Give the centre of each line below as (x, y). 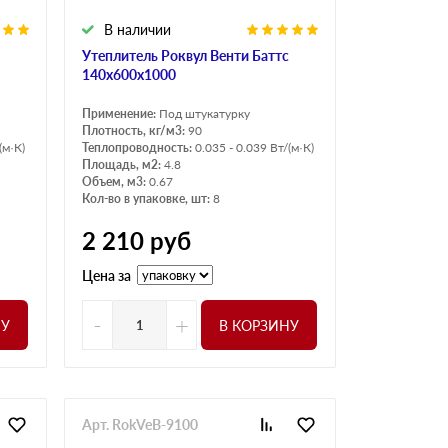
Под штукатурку (204, 114)
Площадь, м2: (123, 165)
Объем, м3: (115, 182)
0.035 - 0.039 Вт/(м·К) (254, 148)
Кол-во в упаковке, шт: (147, 199)
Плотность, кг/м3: (135, 131)
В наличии (137, 30)
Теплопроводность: (138, 148)
